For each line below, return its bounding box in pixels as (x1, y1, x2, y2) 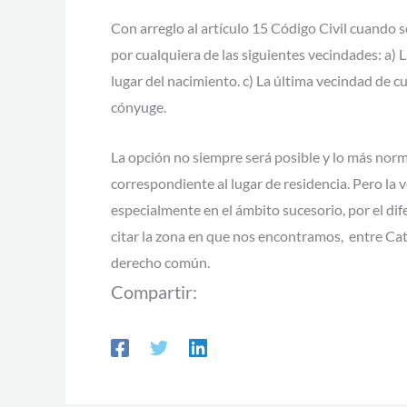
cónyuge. (111, 98, 166, 116)
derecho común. (111, 253, 210, 271)
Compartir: (111, 280, 197, 303)
